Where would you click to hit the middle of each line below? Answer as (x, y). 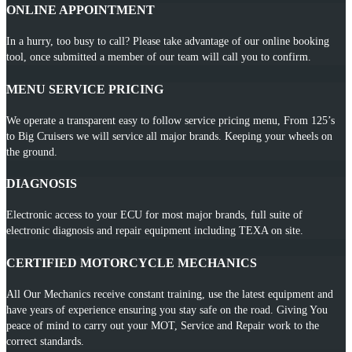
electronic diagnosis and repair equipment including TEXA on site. (155, 231)
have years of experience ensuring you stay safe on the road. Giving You (167, 310)
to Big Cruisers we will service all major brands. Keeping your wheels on (169, 136)
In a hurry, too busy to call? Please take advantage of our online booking (168, 42)
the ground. (32, 152)
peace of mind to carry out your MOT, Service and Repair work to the (163, 325)
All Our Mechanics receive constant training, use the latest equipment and (170, 294)
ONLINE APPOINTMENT (81, 10)
